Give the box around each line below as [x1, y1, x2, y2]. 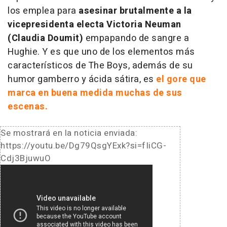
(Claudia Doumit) [8, 31, 86, 46]
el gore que [156, 72, 206, 87]
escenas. [8, 100, 48, 114]
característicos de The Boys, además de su [8, 59, 193, 73]
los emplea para [8, 4, 79, 18]
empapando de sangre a [85, 31, 189, 46]
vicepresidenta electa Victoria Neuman [8, 18, 181, 32]
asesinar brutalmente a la [79, 4, 192, 18]
